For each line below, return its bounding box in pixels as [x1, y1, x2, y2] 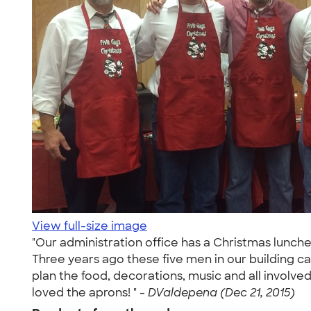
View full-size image [32, 219, 147, 233]
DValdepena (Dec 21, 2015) [148, 285, 295, 300]
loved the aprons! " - [32, 285, 148, 300]
